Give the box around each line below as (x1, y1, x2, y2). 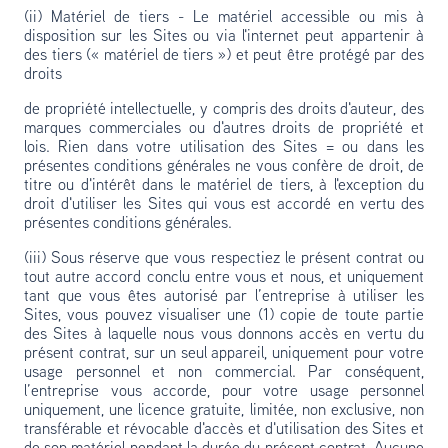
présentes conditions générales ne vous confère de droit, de (24, 159, 424, 175)
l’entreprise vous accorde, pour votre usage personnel (24, 384, 424, 400)
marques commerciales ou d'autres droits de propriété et (24, 121, 424, 137)
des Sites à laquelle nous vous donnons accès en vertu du (24, 327, 424, 343)
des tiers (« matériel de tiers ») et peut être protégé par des (24, 48, 424, 64)
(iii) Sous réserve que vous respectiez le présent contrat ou (24, 251, 424, 267)
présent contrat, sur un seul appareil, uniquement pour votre (24, 346, 424, 362)
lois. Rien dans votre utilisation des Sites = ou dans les (24, 140, 424, 156)
